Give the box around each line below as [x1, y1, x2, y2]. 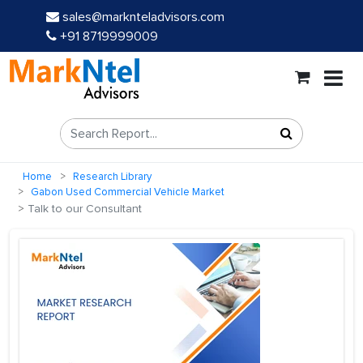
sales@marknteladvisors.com [62, 9, 224, 25]
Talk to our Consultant [24, 202, 142, 216]
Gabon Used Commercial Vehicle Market [31, 186, 224, 199]
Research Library [73, 170, 152, 184]
